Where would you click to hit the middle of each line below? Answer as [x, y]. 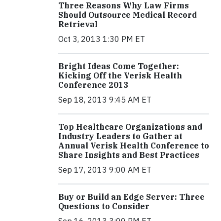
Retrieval [78, 24]
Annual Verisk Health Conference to [134, 146]
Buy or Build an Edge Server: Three [131, 197]
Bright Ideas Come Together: [119, 66]
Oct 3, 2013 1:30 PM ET [102, 39]
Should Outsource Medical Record [128, 15]
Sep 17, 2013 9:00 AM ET [105, 170]
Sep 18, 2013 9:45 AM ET [105, 100]
